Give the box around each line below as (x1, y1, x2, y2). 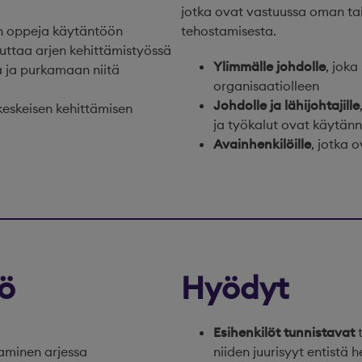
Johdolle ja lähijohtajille (213, 97, 360, 113)
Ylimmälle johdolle (213, 58, 326, 74)
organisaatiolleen (213, 78, 319, 94)
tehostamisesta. (181, 23, 276, 39)
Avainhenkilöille (213, 136, 311, 152)
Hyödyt (181, 268, 288, 307)
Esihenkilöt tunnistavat (213, 324, 355, 340)
